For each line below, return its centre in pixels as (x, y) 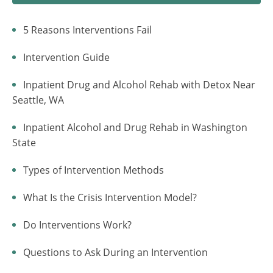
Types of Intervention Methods (92, 170)
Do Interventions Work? (76, 225)
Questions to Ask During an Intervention (114, 253)
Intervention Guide (65, 58)
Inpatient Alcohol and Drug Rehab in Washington (134, 128)
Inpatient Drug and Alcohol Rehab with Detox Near (138, 85)
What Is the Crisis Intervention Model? (109, 198)
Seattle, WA (38, 100)
